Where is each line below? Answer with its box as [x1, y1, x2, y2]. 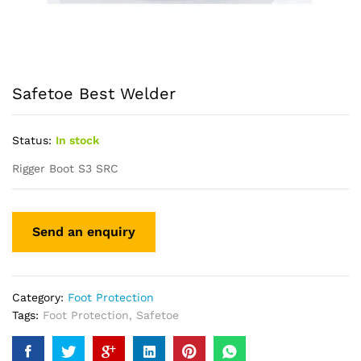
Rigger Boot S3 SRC [12, 162, 118, 175]
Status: [12, 134, 52, 147]
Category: [12, 290, 68, 304]
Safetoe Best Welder [12, 84, 176, 103]
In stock [56, 134, 99, 147]
